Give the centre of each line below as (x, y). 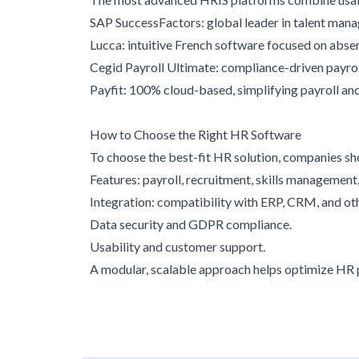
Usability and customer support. (177, 246)
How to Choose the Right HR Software (196, 134)
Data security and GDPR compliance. (191, 224)
